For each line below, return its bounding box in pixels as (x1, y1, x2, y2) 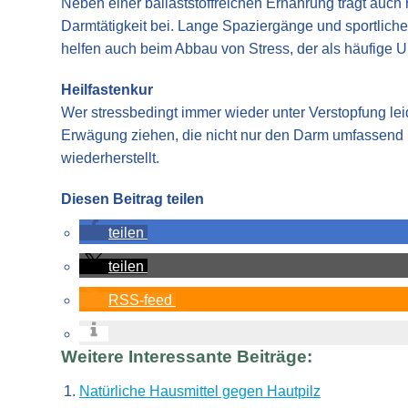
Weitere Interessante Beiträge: (61, 346, 312, 366)
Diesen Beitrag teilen (61, 190, 204, 207)
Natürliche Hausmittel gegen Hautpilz (79, 383, 321, 400)
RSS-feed (108, 291, 172, 308)
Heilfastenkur (61, 81, 153, 97)
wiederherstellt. (61, 149, 159, 166)
